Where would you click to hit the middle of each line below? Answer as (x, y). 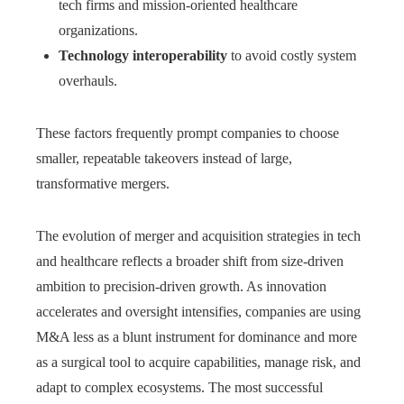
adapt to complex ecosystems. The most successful (179, 388)
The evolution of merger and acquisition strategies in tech (198, 236)
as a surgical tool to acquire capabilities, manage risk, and (198, 363)
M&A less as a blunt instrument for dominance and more (197, 337)
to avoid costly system (292, 56)
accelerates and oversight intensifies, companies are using (198, 312)
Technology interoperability (143, 56)
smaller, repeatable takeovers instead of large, (164, 159)
